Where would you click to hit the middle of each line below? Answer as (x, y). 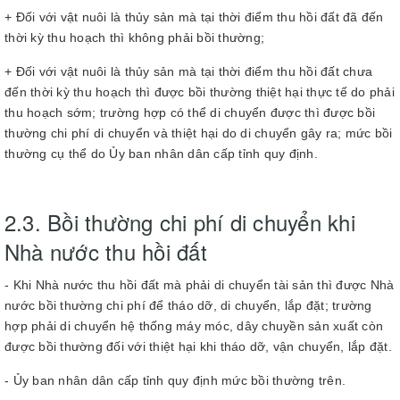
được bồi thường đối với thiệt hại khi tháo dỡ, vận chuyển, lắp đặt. (198, 346)
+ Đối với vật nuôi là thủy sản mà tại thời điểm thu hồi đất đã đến (194, 17)
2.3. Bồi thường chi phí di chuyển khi (180, 222)
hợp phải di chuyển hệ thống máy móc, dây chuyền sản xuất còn (194, 326)
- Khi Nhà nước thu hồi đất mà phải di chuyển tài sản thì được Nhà (200, 285)
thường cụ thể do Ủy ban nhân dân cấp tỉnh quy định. (161, 154)
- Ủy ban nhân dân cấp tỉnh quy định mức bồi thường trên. (175, 380)
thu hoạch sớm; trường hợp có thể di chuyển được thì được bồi (190, 112)
